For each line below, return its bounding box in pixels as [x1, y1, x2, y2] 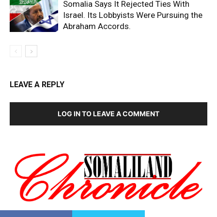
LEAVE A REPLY [10, 80, 64, 90]
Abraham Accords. [63, 21, 131, 31]
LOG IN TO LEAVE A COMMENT [58, 109, 159, 118]
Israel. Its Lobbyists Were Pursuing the [63, 10, 202, 20]
